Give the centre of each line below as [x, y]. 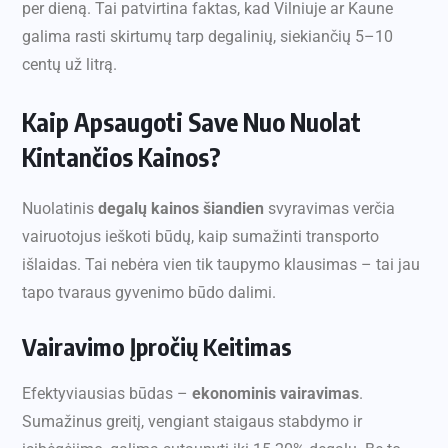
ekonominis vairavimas [275, 394]
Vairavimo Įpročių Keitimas [157, 346]
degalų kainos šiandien [181, 209]
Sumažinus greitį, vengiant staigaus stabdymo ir [192, 422]
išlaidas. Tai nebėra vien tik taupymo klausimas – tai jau [221, 265]
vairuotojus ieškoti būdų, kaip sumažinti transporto [200, 237]
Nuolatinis [60, 209]
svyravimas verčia [329, 209]
